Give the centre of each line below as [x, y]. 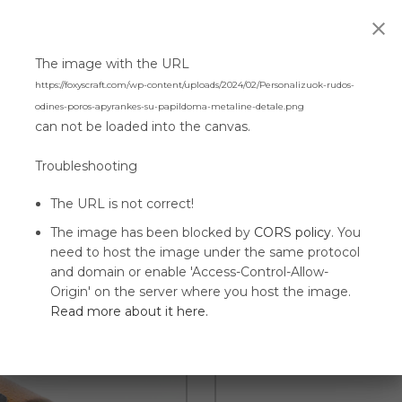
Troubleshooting [86, 166]
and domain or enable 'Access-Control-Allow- [189, 272]
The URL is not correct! [122, 204]
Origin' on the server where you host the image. [201, 292]
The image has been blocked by [152, 232]
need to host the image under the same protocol [205, 252]
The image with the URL [112, 64]
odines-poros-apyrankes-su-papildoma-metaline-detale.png [170, 106]
